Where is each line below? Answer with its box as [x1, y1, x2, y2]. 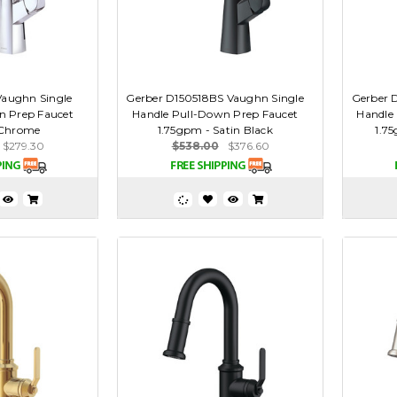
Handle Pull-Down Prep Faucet [132, 107, 299, 121]
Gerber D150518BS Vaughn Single [126, 91, 304, 105]
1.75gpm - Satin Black [157, 123, 273, 137]
